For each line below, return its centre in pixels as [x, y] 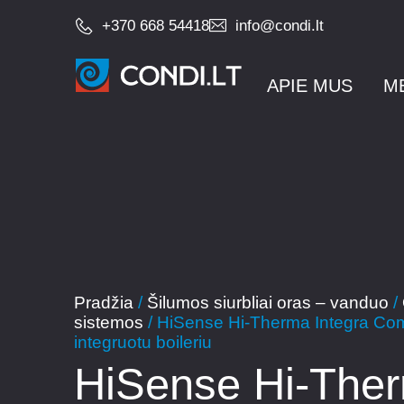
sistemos [109, 322]
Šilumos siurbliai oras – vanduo [268, 303]
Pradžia [104, 303]
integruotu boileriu [143, 342]
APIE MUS [309, 86]
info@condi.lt [279, 26]
